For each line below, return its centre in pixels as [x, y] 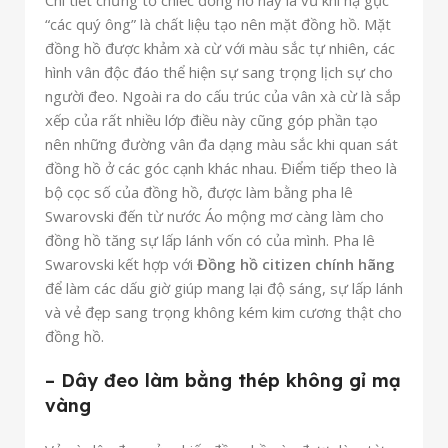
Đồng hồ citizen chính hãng [296, 264]
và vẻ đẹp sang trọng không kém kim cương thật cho [223, 312]
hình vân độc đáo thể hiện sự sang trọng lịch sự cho [219, 72]
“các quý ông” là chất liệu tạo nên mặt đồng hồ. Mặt [218, 24]
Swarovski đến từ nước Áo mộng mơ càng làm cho [214, 216]
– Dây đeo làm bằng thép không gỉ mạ [223, 381]
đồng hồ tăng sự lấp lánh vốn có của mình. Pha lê [210, 240]
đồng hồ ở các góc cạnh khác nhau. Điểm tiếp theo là [221, 168]
